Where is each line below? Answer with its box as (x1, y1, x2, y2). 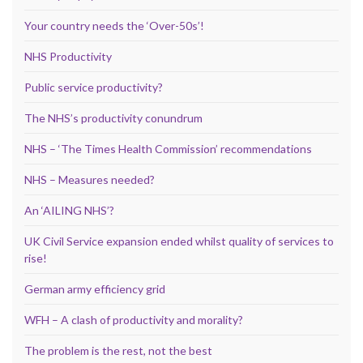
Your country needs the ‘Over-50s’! (24, 18, 204, 32)
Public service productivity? (24, 79, 163, 94)
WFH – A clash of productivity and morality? (24, 312, 243, 327)
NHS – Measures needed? (24, 172, 155, 186)
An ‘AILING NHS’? (24, 203, 114, 217)
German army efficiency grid (24, 281, 165, 296)
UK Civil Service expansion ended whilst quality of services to (24, 233, 334, 248)
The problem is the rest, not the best (24, 343, 212, 357)
